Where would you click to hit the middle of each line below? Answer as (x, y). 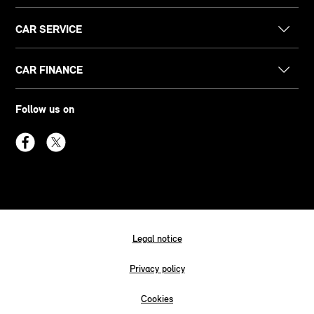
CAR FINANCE (49, 69)
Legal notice (157, 238)
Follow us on (45, 109)
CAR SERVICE (49, 29)
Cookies (157, 299)
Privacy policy (157, 268)
